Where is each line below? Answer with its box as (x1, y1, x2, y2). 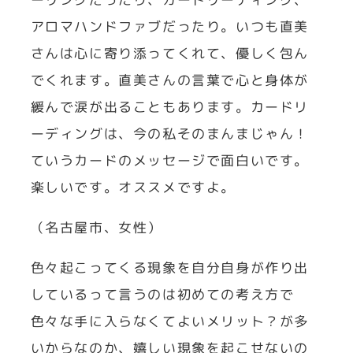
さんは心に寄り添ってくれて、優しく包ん (30, 44, 309, 63)
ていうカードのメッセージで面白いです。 (30, 151, 309, 170)
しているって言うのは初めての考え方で (30, 285, 295, 304)
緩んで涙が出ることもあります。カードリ (30, 98, 309, 117)
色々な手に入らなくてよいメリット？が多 (30, 312, 309, 331)
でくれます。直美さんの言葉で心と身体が (30, 71, 309, 90)
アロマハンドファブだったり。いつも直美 (30, 17, 309, 36)
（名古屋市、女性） (30, 218, 162, 237)
